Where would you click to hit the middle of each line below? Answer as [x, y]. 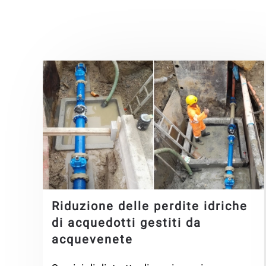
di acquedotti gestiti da [126, 223]
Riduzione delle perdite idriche [150, 207]
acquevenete [92, 240]
